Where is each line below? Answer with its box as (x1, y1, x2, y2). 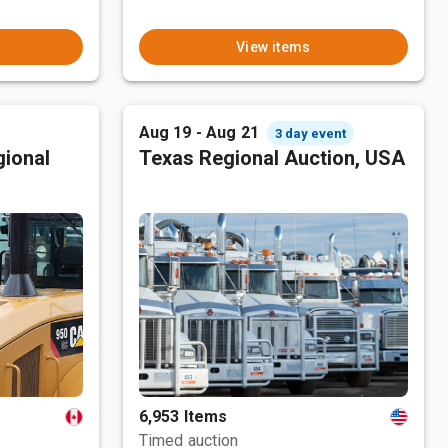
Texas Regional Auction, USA (138, 146, 405, 170)
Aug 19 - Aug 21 (138, 123, 259, 142)
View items (235, 39, 311, 55)
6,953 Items (138, 407, 228, 426)
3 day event (274, 125, 346, 141)
